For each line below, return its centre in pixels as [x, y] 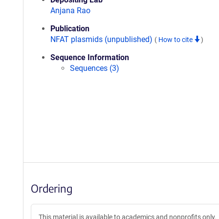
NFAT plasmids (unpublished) [102, 39]
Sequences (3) [95, 68]
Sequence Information [90, 57]
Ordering [52, 188]
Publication [70, 29]
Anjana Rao [70, 11]
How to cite [176, 40]
